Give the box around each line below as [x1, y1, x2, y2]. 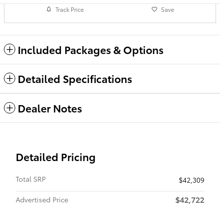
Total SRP [16, 173, 46, 184]
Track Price [55, 5, 84, 13]
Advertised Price [16, 194, 68, 204]
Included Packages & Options [18, 42, 164, 56]
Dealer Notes [18, 100, 82, 115]
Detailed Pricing [16, 149, 96, 164]
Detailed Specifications [18, 71, 132, 85]
